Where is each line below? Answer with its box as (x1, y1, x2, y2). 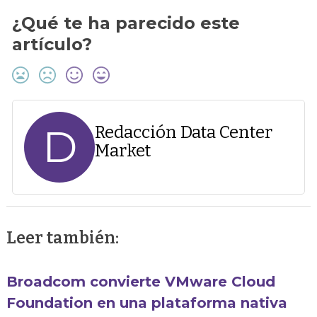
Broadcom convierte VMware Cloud (6, 272, 276, 290)
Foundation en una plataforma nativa (6, 294, 288, 311)
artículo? (12, 34, 93, 55)
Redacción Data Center (95, 122, 273, 143)
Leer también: (6, 228, 120, 248)
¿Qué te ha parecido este (12, 13, 241, 34)
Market (95, 141, 151, 161)
